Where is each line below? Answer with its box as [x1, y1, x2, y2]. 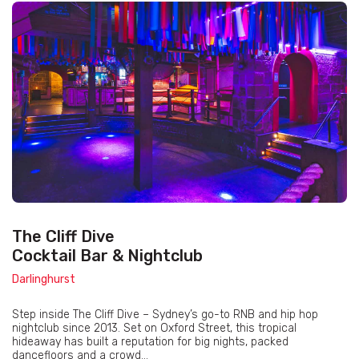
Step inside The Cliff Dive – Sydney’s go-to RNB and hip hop [12, 308, 318, 322]
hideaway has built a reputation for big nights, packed [12, 335, 288, 349]
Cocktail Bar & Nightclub [12, 246, 203, 266]
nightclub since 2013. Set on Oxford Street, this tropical [12, 321, 296, 336]
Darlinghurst [12, 272, 75, 287]
